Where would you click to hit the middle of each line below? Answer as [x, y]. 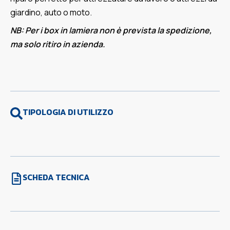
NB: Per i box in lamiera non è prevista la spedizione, [111, 31]
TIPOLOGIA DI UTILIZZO [68, 112]
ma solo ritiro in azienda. [58, 44]
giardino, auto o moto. [51, 13]
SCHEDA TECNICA [56, 177]
